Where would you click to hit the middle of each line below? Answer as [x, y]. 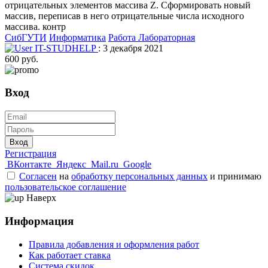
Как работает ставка [70, 255]
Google [137, 165]
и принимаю [234, 176]
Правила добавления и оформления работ [114, 244]
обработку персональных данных [139, 176]
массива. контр [35, 26]
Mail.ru [105, 165]
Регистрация [31, 154]
